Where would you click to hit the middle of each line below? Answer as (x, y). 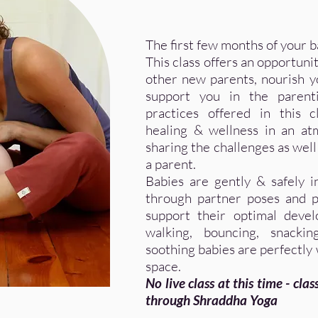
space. (163, 266)
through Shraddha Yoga (212, 300)
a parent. (171, 164)
